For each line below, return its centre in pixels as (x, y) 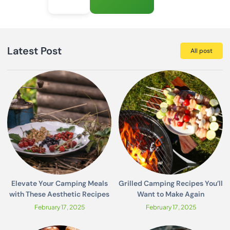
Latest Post (34, 51)
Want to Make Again (171, 194)
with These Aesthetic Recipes (59, 194)
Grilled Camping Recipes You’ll (171, 184)
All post (202, 51)
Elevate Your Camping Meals (59, 184)
